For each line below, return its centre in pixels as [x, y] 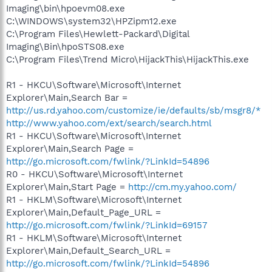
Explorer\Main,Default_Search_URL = [88, 250]
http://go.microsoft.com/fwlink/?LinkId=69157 [107, 225]
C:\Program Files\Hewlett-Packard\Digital [98, 34]
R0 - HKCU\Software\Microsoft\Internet [94, 174]
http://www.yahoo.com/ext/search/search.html [109, 123]
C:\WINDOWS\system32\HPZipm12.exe [91, 21]
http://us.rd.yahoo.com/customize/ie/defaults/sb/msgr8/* [134, 110]
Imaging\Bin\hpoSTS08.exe [65, 46]
